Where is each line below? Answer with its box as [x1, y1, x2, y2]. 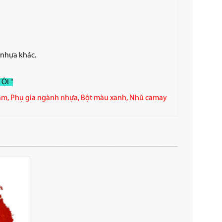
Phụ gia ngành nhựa [10, 94, 78, 102]
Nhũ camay [129, 94, 167, 102]
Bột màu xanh [80, 94, 126, 102]
